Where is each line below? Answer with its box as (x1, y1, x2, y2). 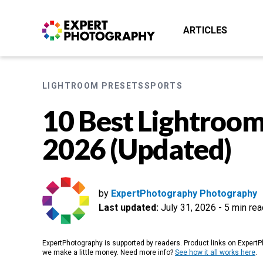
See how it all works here (175, 248, 255, 257)
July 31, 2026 (159, 202, 216, 213)
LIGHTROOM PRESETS (42, 81, 144, 90)
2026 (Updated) (42, 132, 232, 166)
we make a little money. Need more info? (42, 248, 175, 257)
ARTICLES (183, 25, 227, 36)
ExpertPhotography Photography (111, 188, 257, 199)
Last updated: (99, 202, 159, 213)
